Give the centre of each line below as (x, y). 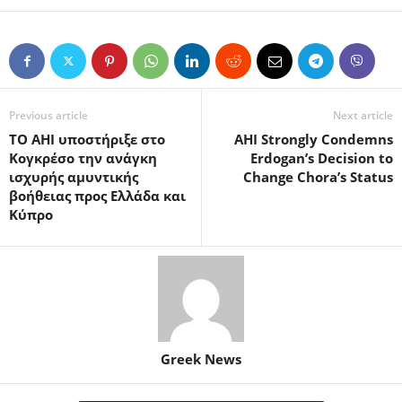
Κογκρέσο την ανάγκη (83, 157)
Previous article (48, 115)
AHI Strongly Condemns (314, 139)
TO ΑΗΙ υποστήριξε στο (87, 139)
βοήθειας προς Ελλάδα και (97, 195)
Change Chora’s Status (318, 176)
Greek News (201, 358)
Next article (363, 115)
